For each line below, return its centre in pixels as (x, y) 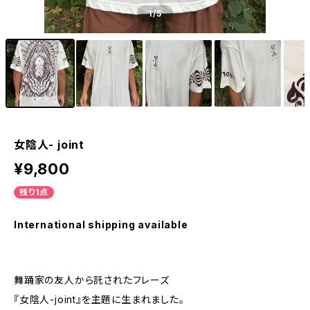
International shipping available (101, 225)
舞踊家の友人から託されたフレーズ (92, 280)
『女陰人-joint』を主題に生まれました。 (99, 299)
